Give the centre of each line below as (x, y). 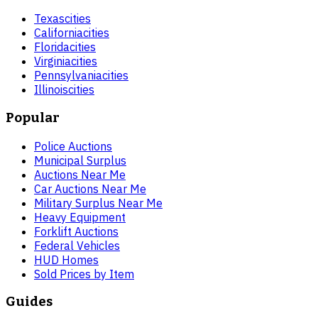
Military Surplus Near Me (98, 203)
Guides (29, 302)
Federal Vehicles (77, 245)
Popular (33, 117)
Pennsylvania (68, 76)
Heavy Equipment (80, 217)
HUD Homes (66, 259)
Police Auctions (73, 146)
